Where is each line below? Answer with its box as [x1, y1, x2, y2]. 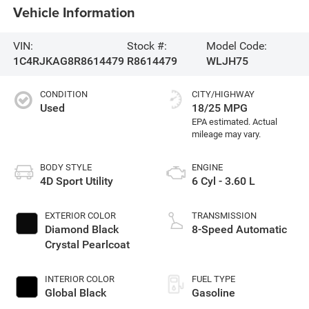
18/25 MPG [192, 101, 248, 115]
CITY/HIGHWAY [192, 89, 255, 100]
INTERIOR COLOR [44, 274, 114, 285]
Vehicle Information [12, 1, 135, 22]
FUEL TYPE [192, 274, 235, 285]
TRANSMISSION [192, 210, 257, 221]
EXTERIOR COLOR [44, 210, 116, 221]
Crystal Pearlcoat [44, 238, 130, 252]
